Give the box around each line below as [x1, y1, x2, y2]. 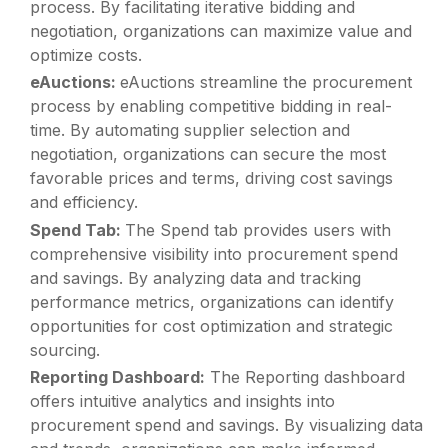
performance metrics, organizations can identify [30, 291, 395, 312]
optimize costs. [30, 45, 143, 66]
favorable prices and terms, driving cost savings [30, 168, 394, 189]
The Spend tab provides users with [125, 219, 392, 240]
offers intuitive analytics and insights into [30, 390, 336, 411]
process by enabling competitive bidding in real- [30, 96, 393, 117]
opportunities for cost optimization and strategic [30, 315, 394, 336]
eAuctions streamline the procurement [120, 72, 413, 93]
